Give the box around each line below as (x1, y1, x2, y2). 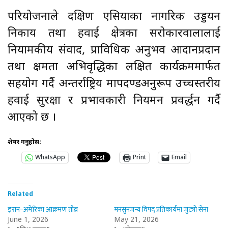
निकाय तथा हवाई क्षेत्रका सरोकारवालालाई (8, 26, 220, 41)
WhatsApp (35, 153, 65, 162)
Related (8, 190, 33, 198)
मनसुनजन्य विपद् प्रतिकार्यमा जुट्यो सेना (114, 203, 208, 215)
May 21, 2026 (114, 215, 159, 225)
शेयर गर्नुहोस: (8, 138, 41, 147)
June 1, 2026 (8, 215, 48, 225)
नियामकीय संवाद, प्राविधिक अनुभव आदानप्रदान (8, 43, 220, 58)
